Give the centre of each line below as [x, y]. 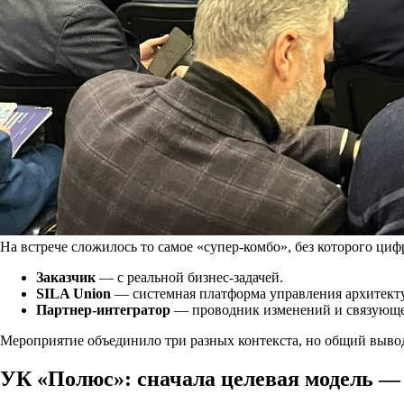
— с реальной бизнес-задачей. [189, 277]
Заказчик [66, 277]
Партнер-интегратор [103, 309]
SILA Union [73, 293]
